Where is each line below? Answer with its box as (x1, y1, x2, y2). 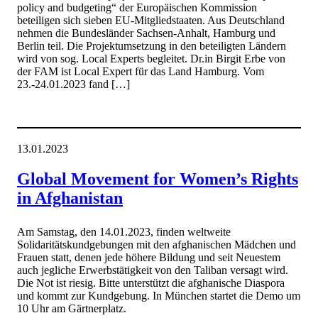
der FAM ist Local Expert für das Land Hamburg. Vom (17, 65, 264, 78)
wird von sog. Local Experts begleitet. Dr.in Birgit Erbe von (17, 53, 285, 65)
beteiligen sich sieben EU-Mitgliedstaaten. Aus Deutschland (17, 14, 285, 27)
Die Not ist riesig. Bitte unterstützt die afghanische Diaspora (17, 276, 285, 289)
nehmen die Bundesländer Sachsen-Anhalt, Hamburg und (17, 27, 275, 40)
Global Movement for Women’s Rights (17, 169, 298, 188)
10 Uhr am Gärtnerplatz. (17, 302, 126, 314)
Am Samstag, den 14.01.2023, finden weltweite (17, 225, 231, 238)
